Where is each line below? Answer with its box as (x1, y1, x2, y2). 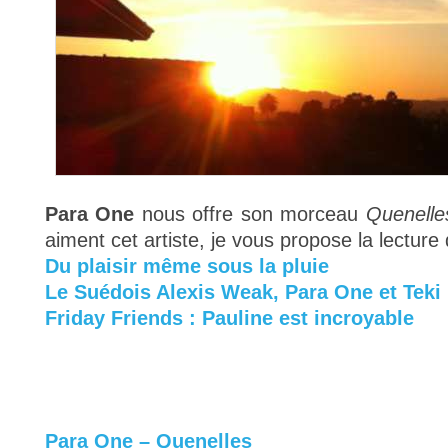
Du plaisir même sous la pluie (45, 255, 329, 277)
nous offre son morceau (134, 203, 366, 225)
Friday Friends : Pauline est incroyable (45, 307, 414, 329)
